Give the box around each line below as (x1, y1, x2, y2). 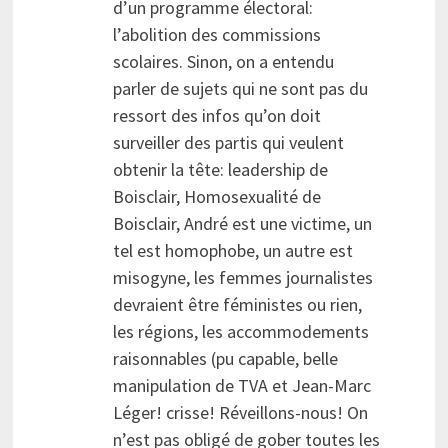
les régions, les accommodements (112, 320, 369, 344)
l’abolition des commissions (112, 23, 321, 47)
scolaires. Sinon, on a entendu (112, 50, 334, 74)
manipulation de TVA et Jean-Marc (112, 374, 371, 398)
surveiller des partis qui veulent (112, 131, 344, 155)
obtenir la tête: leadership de (112, 158, 328, 182)
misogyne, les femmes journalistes (112, 266, 373, 290)
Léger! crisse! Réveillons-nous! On (112, 401, 368, 425)
